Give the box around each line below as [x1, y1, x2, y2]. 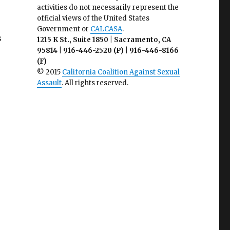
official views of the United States [36, 14, 149, 23]
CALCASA [90, 25, 122, 33]
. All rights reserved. [61, 79, 128, 87]
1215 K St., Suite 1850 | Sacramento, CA [36, 35, 171, 44]
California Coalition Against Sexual [62, 68, 180, 76]
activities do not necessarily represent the [36, 3, 179, 12]
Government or [36, 25, 90, 33]
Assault [36, 79, 62, 87]
